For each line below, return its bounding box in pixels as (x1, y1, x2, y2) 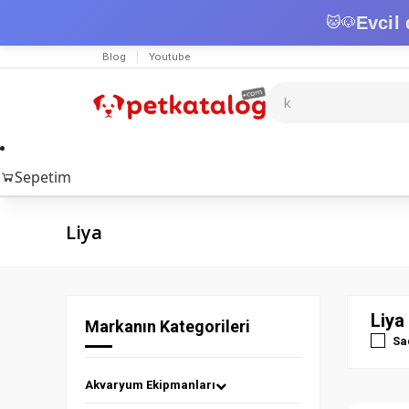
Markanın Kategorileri (85, 317, 250, 336)
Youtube (149, 50, 191, 63)
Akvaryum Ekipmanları (85, 378, 215, 392)
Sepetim (15, 167, 71, 187)
